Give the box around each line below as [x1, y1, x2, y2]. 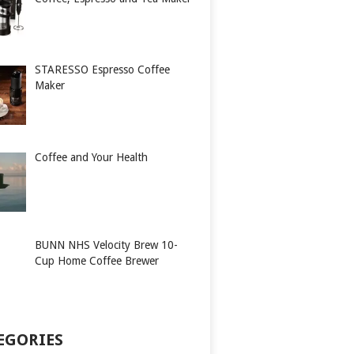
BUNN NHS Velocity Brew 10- [34, 238, 178, 251]
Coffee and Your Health [34, 151, 148, 164]
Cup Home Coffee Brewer [34, 254, 159, 267]
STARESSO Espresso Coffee [34, 63, 170, 77]
